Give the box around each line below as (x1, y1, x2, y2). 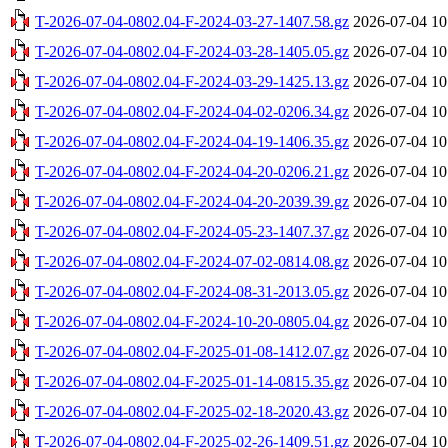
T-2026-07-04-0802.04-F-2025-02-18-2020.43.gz (35, 402, 349, 420)
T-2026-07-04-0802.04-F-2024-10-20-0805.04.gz (35, 312, 349, 330)
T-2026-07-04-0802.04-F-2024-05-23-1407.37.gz (35, 222, 349, 240)
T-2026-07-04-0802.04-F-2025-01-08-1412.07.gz (35, 342, 349, 360)
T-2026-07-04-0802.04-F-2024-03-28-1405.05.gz (35, 42, 349, 60)
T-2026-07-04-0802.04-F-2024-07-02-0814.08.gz (35, 252, 349, 270)
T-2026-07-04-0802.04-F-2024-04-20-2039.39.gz (35, 192, 349, 210)
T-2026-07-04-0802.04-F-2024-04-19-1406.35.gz (35, 132, 349, 150)
